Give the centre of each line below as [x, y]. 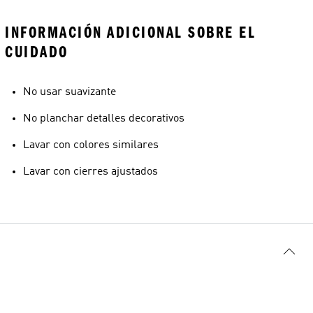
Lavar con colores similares [91, 145]
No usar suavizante [70, 92]
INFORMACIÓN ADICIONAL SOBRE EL [130, 32]
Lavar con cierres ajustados [90, 172]
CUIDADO [37, 52]
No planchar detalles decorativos [104, 119]
